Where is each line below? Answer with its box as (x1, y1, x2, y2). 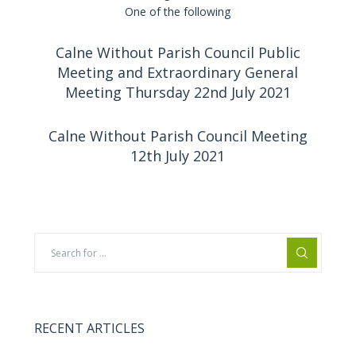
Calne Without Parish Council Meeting (48, 126, 308, 145)
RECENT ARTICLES (33, 319, 145, 337)
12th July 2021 (130, 146, 226, 165)
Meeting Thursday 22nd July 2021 (64, 83, 291, 102)
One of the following (125, 4, 231, 19)
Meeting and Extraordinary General (57, 63, 299, 82)
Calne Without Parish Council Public (55, 43, 300, 62)
